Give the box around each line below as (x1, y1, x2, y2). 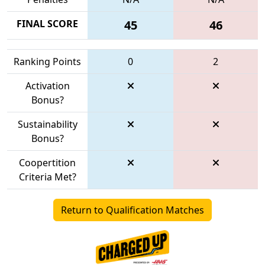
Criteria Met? (18, 170, 76, 183)
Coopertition (19, 156, 76, 169)
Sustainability (17, 117, 77, 131)
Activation (25, 79, 70, 92)
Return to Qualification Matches (61, 203, 204, 216)
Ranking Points (14, 54, 81, 68)
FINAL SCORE (17, 17, 78, 30)
